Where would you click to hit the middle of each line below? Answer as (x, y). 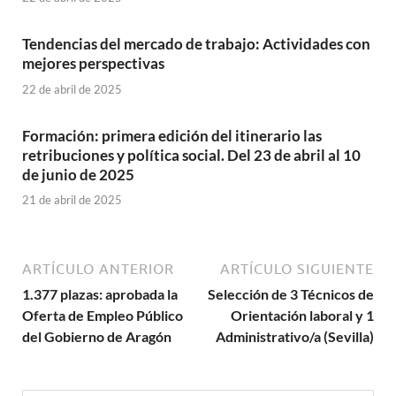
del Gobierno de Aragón (97, 337)
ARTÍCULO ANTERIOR (98, 269)
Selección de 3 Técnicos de (291, 294)
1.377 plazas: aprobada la (100, 294)
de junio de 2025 (78, 174)
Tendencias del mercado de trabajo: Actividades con (196, 44)
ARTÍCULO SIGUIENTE (297, 269)
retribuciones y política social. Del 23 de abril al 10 (191, 155)
